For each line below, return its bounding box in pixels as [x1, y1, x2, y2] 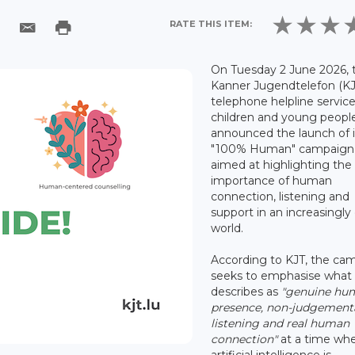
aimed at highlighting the [211, 157, 353, 172]
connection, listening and [211, 189, 350, 204]
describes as [211, 284, 282, 299]
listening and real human [211, 315, 350, 330]
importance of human [211, 173, 333, 188]
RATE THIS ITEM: [170, 18, 253, 30]
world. [211, 220, 244, 235]
